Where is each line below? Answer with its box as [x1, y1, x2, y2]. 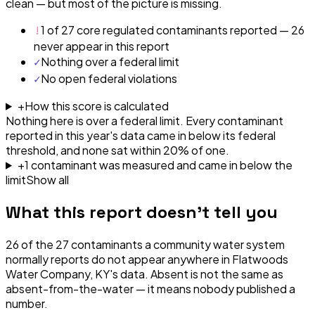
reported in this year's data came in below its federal [6, 127, 276, 143]
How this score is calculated [24, 98, 169, 113]
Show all [26, 172, 69, 187]
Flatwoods [232, 251, 288, 266]
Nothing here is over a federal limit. [6, 112, 184, 128]
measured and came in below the [120, 157, 292, 172]
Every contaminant [186, 112, 283, 128]
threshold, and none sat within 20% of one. [6, 142, 229, 157]
